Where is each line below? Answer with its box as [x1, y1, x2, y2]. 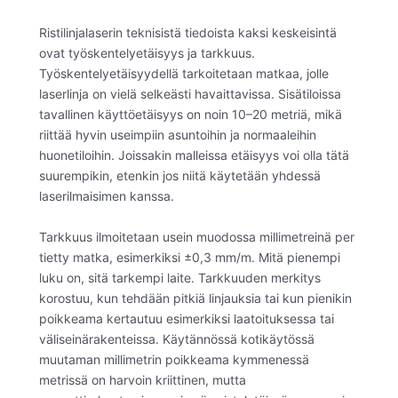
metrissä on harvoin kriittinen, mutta [39, 371, 246, 387]
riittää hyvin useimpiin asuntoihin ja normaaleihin [39, 127, 316, 143]
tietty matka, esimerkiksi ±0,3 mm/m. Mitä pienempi [39, 249, 340, 265]
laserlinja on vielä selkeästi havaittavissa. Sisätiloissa [39, 86, 341, 102]
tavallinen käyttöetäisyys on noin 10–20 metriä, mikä [39, 107, 342, 123]
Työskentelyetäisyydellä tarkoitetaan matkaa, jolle [39, 66, 329, 82]
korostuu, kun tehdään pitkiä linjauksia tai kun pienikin [39, 290, 352, 306]
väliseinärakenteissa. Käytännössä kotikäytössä [39, 330, 314, 346]
